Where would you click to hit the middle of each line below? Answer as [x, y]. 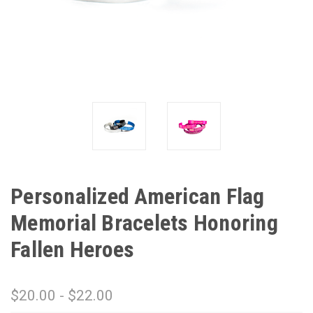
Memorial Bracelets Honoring [144, 223]
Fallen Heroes [73, 249]
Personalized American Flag [138, 196]
